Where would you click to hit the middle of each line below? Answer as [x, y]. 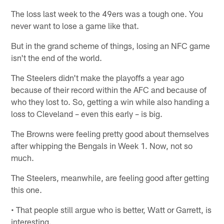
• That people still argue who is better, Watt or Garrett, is [111, 209]
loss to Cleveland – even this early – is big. [87, 113]
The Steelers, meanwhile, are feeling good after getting [110, 177]
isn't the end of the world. [57, 57]
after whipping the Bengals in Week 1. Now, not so [102, 145]
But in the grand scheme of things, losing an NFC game [111, 45]
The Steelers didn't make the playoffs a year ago [98, 77]
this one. [27, 189]
